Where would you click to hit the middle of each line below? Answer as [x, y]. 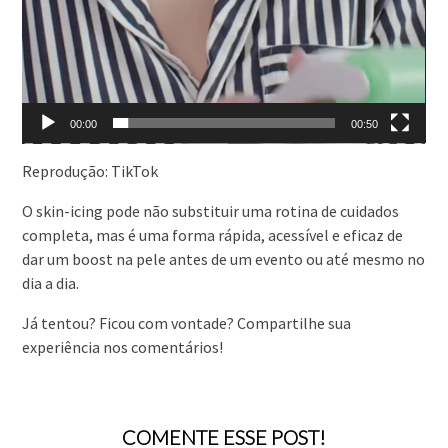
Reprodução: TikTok [90, 171]
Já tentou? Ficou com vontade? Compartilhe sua [187, 323]
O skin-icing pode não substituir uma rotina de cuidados [211, 211]
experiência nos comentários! [123, 347]
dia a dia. [52, 283]
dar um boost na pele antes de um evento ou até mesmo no [224, 259]
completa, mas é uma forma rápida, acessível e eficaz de [213, 235]
